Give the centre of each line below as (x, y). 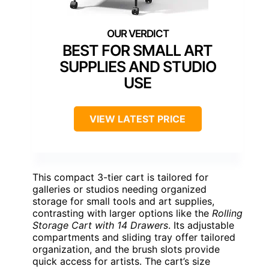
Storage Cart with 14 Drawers (100, 225)
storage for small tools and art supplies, (123, 201)
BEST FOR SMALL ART (138, 50)
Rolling (227, 213)
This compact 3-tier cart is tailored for (120, 177)
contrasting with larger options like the (122, 213)
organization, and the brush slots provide (126, 249)
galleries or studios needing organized (119, 189)
